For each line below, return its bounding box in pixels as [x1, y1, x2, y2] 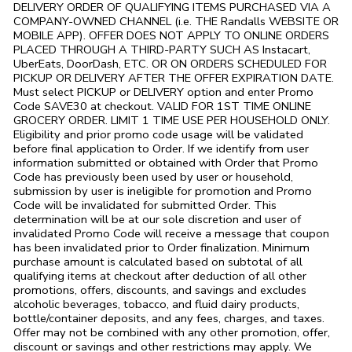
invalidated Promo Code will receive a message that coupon [13, 225, 329, 241]
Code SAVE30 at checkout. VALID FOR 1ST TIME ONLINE [13, 97, 311, 114]
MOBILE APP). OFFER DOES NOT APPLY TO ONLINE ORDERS [13, 27, 329, 43]
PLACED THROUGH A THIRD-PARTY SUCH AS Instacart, [13, 41, 310, 57]
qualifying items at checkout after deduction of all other [13, 267, 306, 284]
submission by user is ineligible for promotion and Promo [13, 182, 312, 199]
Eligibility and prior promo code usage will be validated [13, 126, 303, 142]
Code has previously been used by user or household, [13, 168, 293, 185]
